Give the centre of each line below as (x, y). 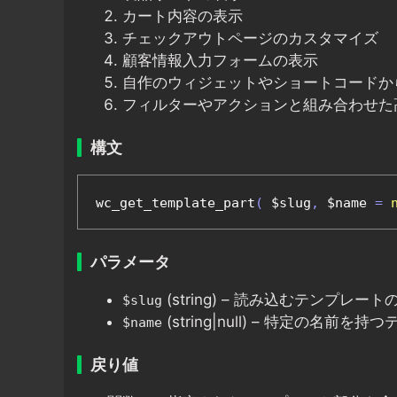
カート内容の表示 (183, 16)
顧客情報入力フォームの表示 (220, 60)
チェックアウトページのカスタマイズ (250, 38)
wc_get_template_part (175, 203)
